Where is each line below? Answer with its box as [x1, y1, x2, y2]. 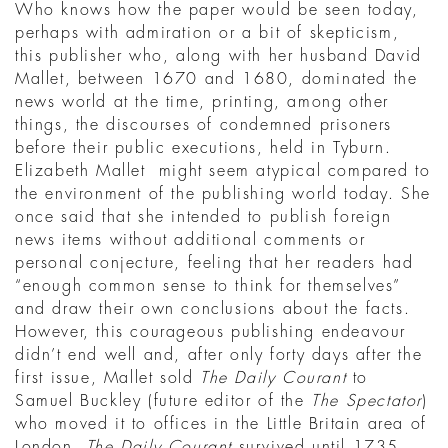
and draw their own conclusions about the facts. [15, 301, 411, 318]
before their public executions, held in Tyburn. [15, 140, 392, 157]
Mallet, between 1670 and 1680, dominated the [15, 71, 418, 88]
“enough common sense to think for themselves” [15, 278, 402, 295]
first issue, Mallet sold [15, 370, 201, 387]
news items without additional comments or [15, 232, 366, 249]
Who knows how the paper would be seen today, [15, 2, 419, 19]
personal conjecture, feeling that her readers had [15, 255, 414, 272]
